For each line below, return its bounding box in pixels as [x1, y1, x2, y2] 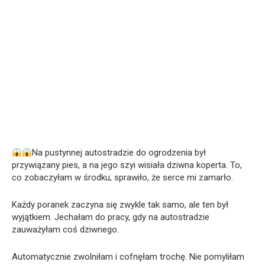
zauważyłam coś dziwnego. [12, 224, 119, 235]
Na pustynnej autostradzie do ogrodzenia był [32, 147, 206, 159]
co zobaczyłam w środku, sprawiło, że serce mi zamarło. [12, 172, 233, 183]
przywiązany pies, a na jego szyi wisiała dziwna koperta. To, [12, 160, 242, 171]
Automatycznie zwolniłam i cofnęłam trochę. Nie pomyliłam [12, 251, 244, 263]
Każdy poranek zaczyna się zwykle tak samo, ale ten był [12, 199, 228, 211]
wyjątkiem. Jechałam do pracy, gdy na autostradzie [12, 212, 209, 223]
